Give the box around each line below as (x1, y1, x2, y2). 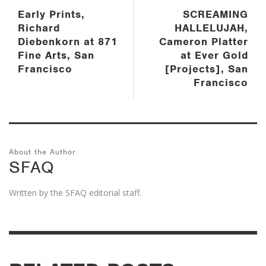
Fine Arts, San (18, 49, 94, 62)
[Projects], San (165, 62, 248, 76)
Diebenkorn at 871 (18, 35, 118, 49)
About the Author (9, 147, 76, 157)
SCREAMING (183, 8, 248, 21)
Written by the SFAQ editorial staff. (9, 187, 141, 199)
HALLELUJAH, (175, 21, 248, 35)
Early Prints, (18, 8, 85, 21)
